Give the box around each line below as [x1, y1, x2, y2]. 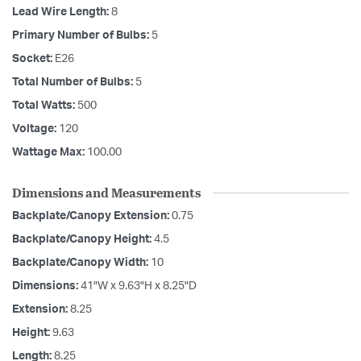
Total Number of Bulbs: [12, 77, 135, 89]
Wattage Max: [12, 147, 87, 159]
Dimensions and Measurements [12, 183, 201, 202]
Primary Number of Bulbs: [12, 30, 151, 42]
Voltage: [12, 123, 59, 135]
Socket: [12, 53, 55, 65]
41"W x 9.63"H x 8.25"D [81, 280, 197, 293]
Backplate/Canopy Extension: [12, 210, 172, 222]
